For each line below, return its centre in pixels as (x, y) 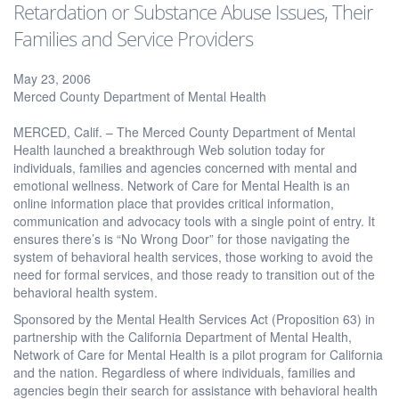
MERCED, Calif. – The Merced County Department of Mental (184, 131)
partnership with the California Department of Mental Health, (183, 336)
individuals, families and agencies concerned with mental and (185, 167)
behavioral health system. (85, 292)
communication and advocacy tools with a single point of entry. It (194, 220)
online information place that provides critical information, (174, 203)
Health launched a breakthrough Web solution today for (169, 149)
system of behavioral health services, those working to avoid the (193, 256)
